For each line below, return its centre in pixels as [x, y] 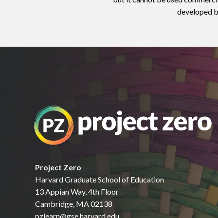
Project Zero [58, 167]
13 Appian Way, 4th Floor [77, 192]
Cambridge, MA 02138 [74, 204]
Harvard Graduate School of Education [100, 180]
